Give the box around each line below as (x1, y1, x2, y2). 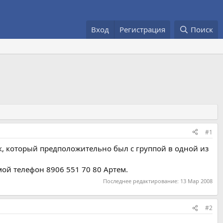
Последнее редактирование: (103, 177, 180, 185)
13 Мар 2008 (180, 177, 213, 185)
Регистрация (119, 24, 166, 34)
